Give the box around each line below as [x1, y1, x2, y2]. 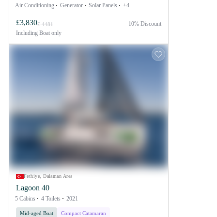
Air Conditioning [15, 1, 54, 9]
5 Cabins [15, 195, 35, 202]
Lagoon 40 [16, 183, 49, 192]
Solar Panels [89, 1, 117, 9]
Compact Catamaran [61, 210, 106, 216]
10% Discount [128, 20, 161, 27]
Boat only [38, 29, 62, 36]
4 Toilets [41, 195, 61, 202]
